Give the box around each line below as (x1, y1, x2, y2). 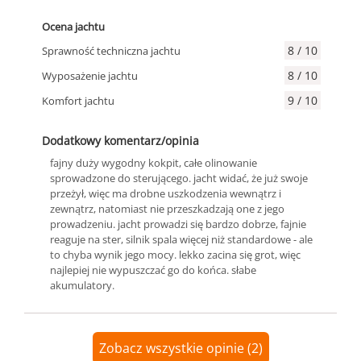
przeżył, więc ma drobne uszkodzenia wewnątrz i (50, 186, 281, 201)
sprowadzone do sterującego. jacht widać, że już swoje (50, 171, 308, 185)
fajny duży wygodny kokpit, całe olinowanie (50, 156, 257, 170)
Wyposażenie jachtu (42, 68, 138, 83)
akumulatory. (50, 278, 114, 293)
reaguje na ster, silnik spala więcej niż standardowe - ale (50, 232, 313, 247)
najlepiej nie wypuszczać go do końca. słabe (50, 263, 256, 277)
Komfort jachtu (42, 93, 114, 108)
